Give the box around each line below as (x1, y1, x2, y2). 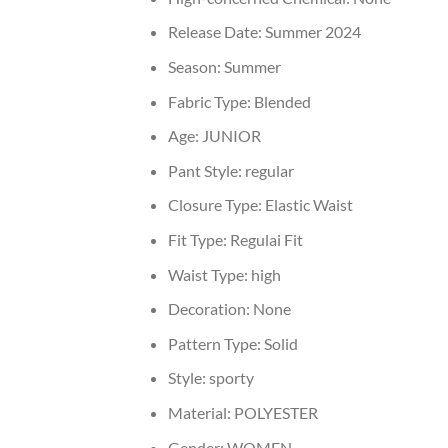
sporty (208, 368, 254, 388)
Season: (167, 57, 224, 77)
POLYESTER (233, 403, 318, 423)
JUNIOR (201, 126, 261, 146)
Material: (167, 403, 234, 423)
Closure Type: (167, 195, 265, 215)
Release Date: (167, 22, 265, 42)
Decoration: (167, 299, 253, 319)
